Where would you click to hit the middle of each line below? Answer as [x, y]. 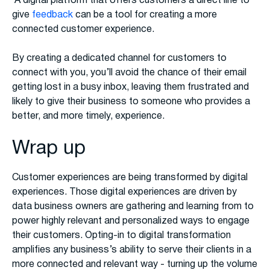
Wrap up [49, 149]
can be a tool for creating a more [145, 15]
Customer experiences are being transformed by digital [130, 178]
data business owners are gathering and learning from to [133, 207]
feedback [52, 15]
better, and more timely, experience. [88, 117]
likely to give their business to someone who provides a [131, 102]
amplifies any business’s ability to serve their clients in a [132, 250]
